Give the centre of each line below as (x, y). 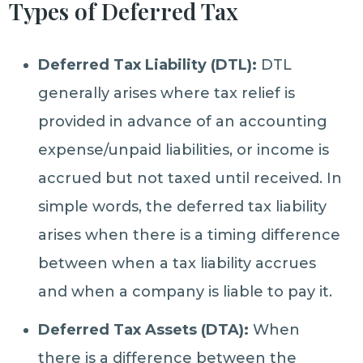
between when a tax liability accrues (177, 263)
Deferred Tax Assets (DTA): (144, 330)
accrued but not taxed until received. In (190, 178)
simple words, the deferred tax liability (183, 207)
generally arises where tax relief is (167, 93)
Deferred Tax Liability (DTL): (148, 65)
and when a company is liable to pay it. (186, 292)
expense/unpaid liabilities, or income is (184, 150)
